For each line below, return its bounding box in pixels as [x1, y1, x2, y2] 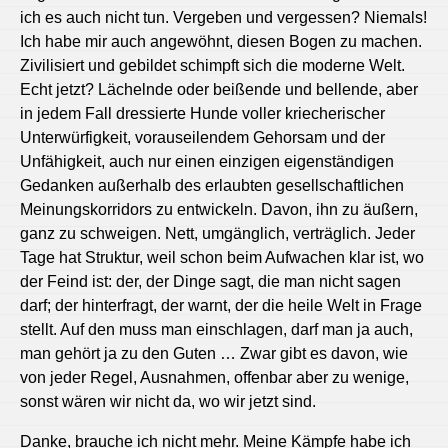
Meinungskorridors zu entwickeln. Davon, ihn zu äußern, [20, 200, 418, 218]
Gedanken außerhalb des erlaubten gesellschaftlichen [20, 176, 404, 194]
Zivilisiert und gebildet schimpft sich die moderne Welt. [20, 56, 405, 74]
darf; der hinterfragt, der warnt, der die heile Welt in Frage [20, 296, 422, 314]
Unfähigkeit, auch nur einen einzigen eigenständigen [20, 152, 394, 170]
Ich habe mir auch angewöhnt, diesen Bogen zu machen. [20, 32, 422, 50]
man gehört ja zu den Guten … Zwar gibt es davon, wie [20, 344, 408, 362]
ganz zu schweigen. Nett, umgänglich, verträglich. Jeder [20, 224, 415, 242]
